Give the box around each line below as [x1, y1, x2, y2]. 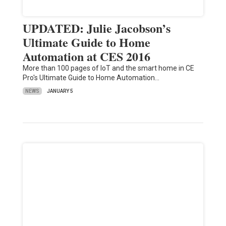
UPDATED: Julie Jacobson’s [22, 19, 171, 37]
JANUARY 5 [46, 88, 73, 94]
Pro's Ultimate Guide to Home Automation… [22, 74, 159, 82]
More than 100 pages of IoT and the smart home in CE [22, 64, 194, 73]
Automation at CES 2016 [22, 47, 150, 66]
